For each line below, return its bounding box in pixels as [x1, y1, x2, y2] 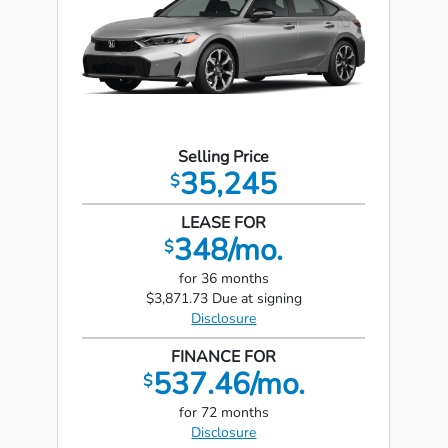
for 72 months [178, 403, 269, 423]
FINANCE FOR [171, 346, 277, 369]
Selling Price [178, 146, 270, 169]
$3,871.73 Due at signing [145, 289, 302, 309]
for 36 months [178, 269, 269, 289]
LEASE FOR [181, 212, 267, 235]
